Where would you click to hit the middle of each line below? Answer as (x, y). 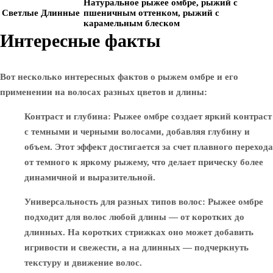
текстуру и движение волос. (83, 263)
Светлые (20, 13)
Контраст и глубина (66, 116)
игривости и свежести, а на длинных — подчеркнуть (136, 247)
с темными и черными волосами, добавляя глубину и (137, 132)
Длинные (60, 13)
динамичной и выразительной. (90, 177)
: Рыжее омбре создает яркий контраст (190, 116)
